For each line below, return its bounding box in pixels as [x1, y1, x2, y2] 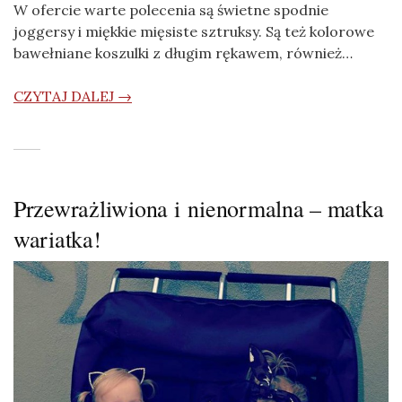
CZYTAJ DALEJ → [13, 87, 132, 106]
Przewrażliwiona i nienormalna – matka [13, 193, 384, 224]
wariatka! [13, 223, 101, 255]
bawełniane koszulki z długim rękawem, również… [13, 44, 353, 63]
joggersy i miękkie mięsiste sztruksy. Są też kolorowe [13, 22, 374, 41]
